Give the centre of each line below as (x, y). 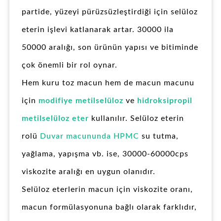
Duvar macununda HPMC (90, 136)
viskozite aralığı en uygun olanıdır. (89, 172)
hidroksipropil (165, 101)
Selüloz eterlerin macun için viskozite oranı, (107, 190)
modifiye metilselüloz (81, 101)
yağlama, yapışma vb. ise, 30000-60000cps (105, 154)
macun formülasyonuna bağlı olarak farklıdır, (109, 207)
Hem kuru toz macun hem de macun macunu (108, 83)
